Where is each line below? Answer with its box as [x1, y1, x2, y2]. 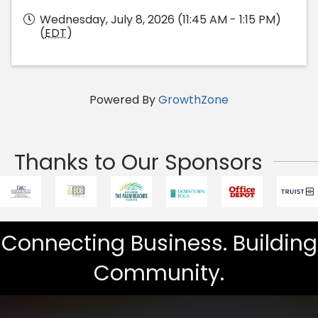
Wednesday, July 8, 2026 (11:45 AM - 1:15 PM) [40, 11, 281, 28]
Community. [94, 258, 224, 288]
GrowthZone [158, 92, 229, 109]
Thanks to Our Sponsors [14, 148, 263, 178]
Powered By [89, 92, 158, 109]
